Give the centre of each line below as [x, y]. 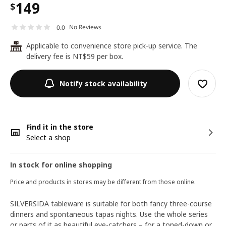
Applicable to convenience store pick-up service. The [112, 46]
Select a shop [48, 137]
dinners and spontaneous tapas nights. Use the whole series [109, 214]
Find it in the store [60, 127]
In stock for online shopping [61, 165]
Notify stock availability [103, 83]
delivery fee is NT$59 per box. [75, 56]
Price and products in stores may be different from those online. [103, 182]
